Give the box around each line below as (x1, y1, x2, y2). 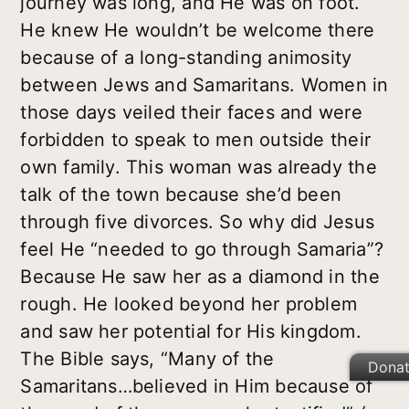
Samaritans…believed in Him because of (20, 375, 373, 398)
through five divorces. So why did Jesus (20, 211, 374, 234)
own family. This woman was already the (20, 156, 377, 179)
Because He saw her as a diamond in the (20, 266, 380, 288)
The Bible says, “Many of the (20, 348, 275, 371)
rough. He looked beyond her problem (20, 293, 358, 316)
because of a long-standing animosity (20, 47, 352, 69)
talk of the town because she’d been (20, 184, 342, 206)
